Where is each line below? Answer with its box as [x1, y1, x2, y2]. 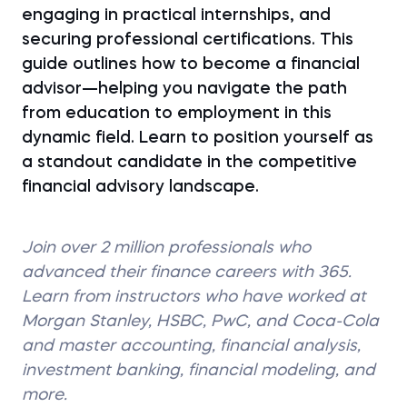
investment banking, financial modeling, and [22, 362, 375, 379]
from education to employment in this [22, 105, 332, 122]
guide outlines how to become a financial [22, 56, 360, 73]
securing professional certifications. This [22, 32, 353, 48]
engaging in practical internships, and [22, 7, 331, 24]
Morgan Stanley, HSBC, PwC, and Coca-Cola [22, 313, 379, 330]
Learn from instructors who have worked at [22, 289, 366, 305]
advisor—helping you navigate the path [22, 81, 347, 97]
